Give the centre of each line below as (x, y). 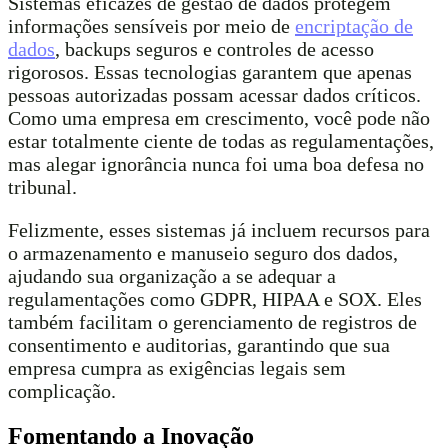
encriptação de (354, 26)
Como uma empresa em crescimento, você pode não (219, 118)
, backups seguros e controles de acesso (214, 49)
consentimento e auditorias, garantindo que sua (199, 345)
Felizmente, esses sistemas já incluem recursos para (219, 230)
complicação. (62, 391)
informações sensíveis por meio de (151, 26)
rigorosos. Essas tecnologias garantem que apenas (210, 72)
